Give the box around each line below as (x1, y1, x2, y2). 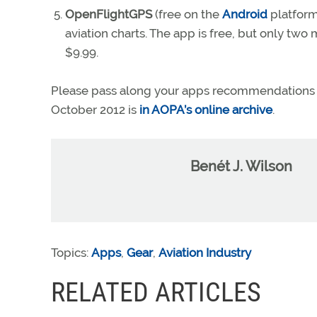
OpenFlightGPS (65, 7, 152, 21)
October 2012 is (51, 103, 139, 117)
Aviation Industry (158, 246, 251, 260)
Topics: (51, 246, 91, 260)
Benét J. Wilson (190, 158, 292, 175)
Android (222, 7, 267, 21)
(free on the (152, 7, 222, 21)
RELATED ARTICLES (51, 277, 261, 308)
